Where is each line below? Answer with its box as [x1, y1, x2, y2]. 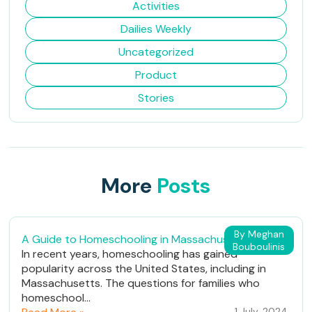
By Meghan [233, 228, 284, 241]
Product [134, 68, 177, 83]
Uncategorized [118, 45, 194, 60]
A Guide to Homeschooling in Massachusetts [22, 232, 251, 247]
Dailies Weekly [120, 22, 192, 37]
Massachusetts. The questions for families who [22, 276, 260, 291]
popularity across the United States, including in [22, 261, 267, 276]
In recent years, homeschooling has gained [22, 247, 238, 262]
